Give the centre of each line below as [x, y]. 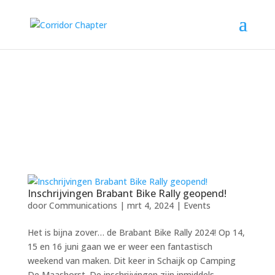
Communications [83, 205]
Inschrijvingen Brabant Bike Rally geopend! [127, 193]
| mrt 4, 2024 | [150, 205]
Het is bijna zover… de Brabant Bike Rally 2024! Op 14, [136, 232]
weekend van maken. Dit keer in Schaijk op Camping [131, 261]
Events [197, 205]
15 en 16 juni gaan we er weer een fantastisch [120, 246]
